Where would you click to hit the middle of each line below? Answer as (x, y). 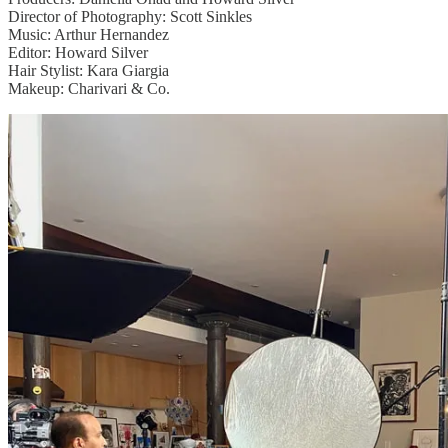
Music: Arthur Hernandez (88, 35)
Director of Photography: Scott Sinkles (130, 17)
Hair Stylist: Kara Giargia (88, 71)
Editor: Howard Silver (78, 53)
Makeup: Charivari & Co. (91, 89)
